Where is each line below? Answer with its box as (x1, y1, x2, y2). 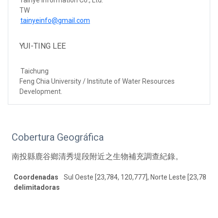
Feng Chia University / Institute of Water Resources (19, 77, 175, 85)
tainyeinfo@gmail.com (20, 16, 90, 24)
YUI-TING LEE (19, 41, 66, 51)
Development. (19, 87, 62, 95)
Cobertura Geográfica (12, 131, 104, 143)
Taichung (20, 67, 49, 75)
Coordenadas (14, 173, 58, 181)
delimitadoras (14, 183, 60, 191)
